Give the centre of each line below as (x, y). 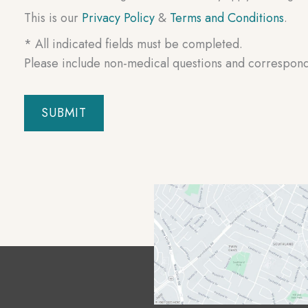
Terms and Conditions (227, 18)
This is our (53, 18)
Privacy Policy (119, 18)
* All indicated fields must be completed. (134, 44)
